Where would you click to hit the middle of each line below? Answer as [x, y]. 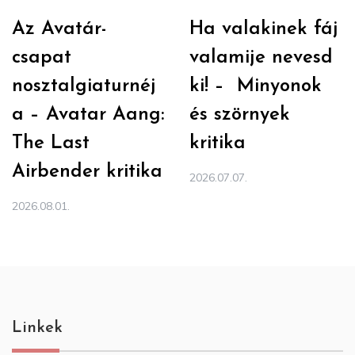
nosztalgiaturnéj [84, 87]
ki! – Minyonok [256, 87]
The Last [51, 144]
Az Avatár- [59, 30]
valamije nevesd [261, 58]
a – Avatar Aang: [88, 115]
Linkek [37, 328]
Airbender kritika [87, 172]
